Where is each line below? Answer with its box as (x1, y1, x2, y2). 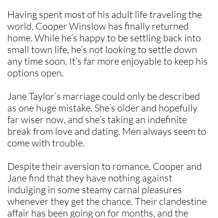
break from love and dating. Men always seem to (7, 125, 206, 137)
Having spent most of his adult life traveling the (7, 8, 202, 20)
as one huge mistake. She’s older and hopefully (7, 102, 198, 114)
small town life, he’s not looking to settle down (7, 43, 197, 55)
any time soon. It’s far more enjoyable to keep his (7, 55, 208, 67)
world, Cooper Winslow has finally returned (7, 20, 189, 32)
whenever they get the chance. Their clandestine (7, 195, 207, 207)
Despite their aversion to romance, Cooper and (7, 160, 202, 172)
